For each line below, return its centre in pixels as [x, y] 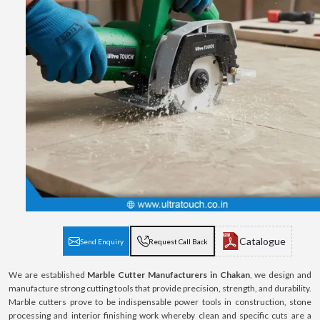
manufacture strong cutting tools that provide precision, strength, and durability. [160, 288]
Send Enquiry [102, 241]
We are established [47, 275]
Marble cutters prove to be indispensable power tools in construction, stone [160, 302]
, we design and [281, 275]
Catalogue [262, 241]
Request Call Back [178, 241]
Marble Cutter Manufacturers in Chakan [167, 275]
